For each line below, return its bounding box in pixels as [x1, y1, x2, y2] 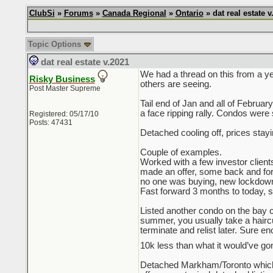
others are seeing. [140, 79, 211, 89]
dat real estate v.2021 [40, 57, 129, 67]
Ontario [175, 9, 204, 18]
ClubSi [29, 9, 55, 18]
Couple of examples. [140, 147, 222, 157]
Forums [63, 9, 93, 18]
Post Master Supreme [29, 84, 101, 93]
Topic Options [27, 40, 83, 49]
